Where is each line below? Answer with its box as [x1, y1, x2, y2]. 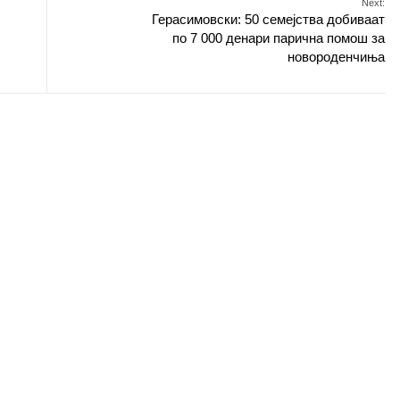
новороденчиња [287, 49, 385, 64]
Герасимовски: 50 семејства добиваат [152, 12, 385, 27]
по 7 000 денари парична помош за [172, 30, 385, 46]
